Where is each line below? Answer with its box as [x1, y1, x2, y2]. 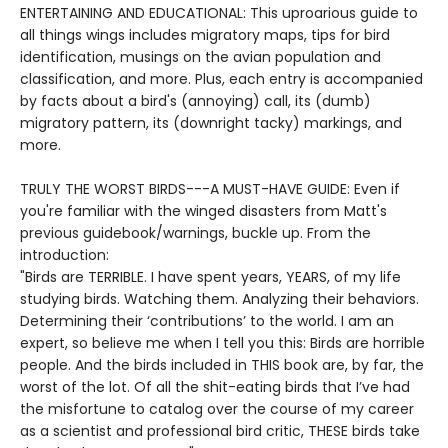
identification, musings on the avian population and [20, 47, 381, 68]
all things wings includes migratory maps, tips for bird [20, 25, 390, 46]
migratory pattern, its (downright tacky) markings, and [20, 113, 402, 134]
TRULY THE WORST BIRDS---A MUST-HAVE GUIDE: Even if [20, 179, 400, 200]
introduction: [20, 245, 109, 266]
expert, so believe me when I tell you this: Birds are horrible [20, 333, 425, 354]
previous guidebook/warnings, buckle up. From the [20, 223, 371, 244]
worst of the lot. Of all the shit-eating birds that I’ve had [20, 377, 410, 398]
